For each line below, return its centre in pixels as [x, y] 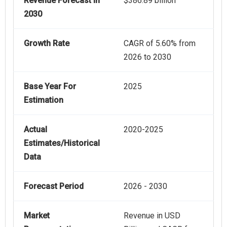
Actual [35, 130]
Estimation [44, 100]
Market [37, 216]
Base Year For [50, 87]
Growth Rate [47, 44]
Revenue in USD [152, 216]
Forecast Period [54, 186]
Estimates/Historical [62, 143]
